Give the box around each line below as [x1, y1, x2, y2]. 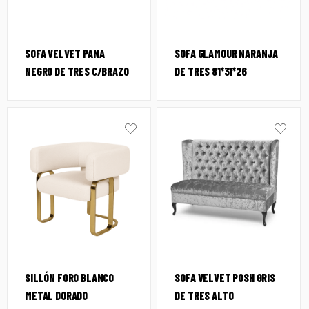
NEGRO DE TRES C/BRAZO [25, 65, 129, 79]
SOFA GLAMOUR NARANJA [175, 47, 279, 61]
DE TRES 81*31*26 [175, 65, 247, 79]
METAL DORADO [25, 289, 88, 303]
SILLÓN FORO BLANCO [25, 271, 114, 285]
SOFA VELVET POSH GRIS [175, 271, 276, 285]
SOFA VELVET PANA [25, 47, 105, 61]
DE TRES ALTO [175, 289, 234, 303]
